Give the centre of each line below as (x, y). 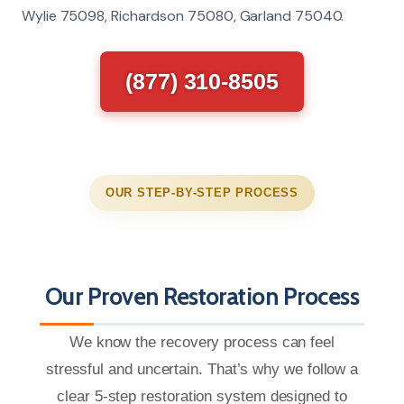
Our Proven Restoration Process (202, 296)
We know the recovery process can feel (202, 342)
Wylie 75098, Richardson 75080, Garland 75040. (183, 15)
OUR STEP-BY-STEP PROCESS (202, 192)
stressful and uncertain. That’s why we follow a (202, 369)
